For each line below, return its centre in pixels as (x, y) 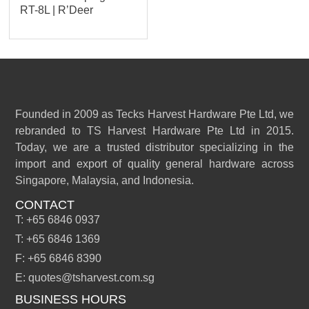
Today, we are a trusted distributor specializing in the (154, 147)
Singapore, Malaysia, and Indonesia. (105, 180)
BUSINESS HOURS (71, 300)
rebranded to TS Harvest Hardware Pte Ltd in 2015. (154, 130)
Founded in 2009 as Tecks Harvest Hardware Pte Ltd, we (154, 114)
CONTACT (45, 205)
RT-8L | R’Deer (57, 10)
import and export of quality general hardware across (154, 163)
